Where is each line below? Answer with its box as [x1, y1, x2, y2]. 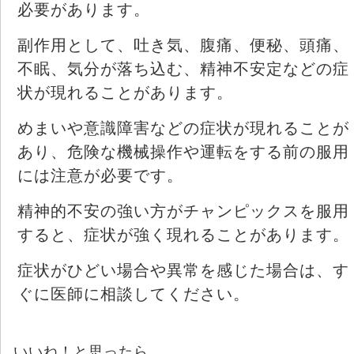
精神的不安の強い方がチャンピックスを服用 [17, 201, 349, 220]
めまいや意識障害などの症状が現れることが [17, 119, 349, 137]
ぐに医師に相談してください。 [17, 284, 250, 303]
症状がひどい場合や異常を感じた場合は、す [17, 261, 349, 279]
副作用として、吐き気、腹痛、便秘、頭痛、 [17, 36, 349, 54]
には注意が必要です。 [17, 166, 183, 184]
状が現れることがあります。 [17, 83, 233, 101]
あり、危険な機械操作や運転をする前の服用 [17, 142, 349, 160]
